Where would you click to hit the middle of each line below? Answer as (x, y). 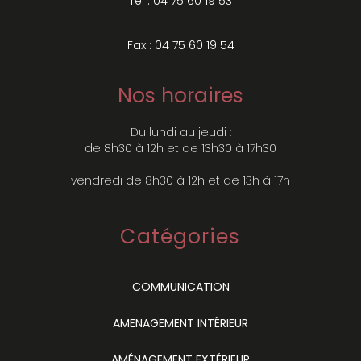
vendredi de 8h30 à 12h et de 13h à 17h (180, 180)
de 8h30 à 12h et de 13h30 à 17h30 (180, 148)
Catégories (180, 236)
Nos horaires (180, 95)
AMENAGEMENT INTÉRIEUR (180, 323)
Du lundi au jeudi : (180, 132)
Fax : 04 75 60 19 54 (180, 45)
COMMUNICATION (180, 286)
